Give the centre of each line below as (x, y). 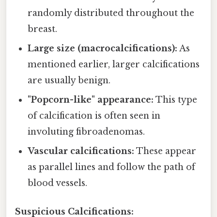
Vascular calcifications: (81, 151)
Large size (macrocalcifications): (103, 49)
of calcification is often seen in (94, 116)
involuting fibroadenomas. (86, 132)
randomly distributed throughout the (111, 13)
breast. (43, 29)
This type (176, 100)
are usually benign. (69, 81)
